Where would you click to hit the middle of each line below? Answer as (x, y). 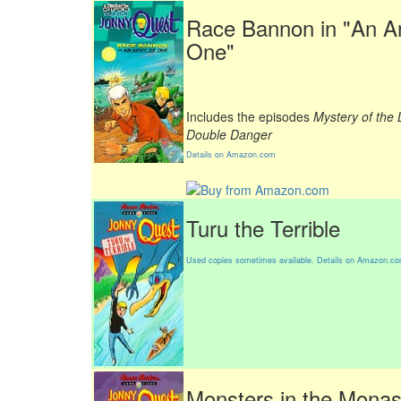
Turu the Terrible (263, 228)
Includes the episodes (250, 116)
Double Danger (229, 134)
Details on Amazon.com (231, 154)
